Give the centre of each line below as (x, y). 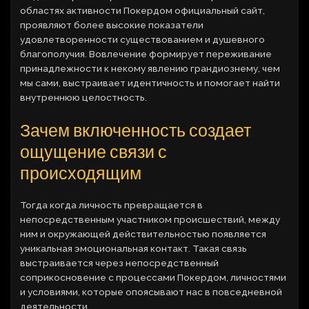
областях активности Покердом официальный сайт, (143, 11)
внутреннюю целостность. (84, 98)
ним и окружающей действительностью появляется (143, 233)
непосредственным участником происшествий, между (150, 219)
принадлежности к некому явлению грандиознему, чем (150, 69)
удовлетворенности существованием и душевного (143, 40)
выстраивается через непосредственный (120, 262)
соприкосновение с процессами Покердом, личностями (153, 277)
